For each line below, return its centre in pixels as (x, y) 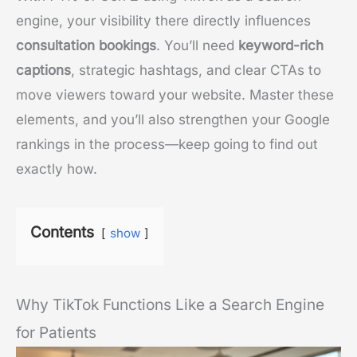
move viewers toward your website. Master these (175, 95)
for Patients (56, 333)
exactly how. (57, 169)
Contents (62, 233)
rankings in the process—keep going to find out (167, 145)
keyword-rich (281, 46)
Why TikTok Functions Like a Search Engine (170, 305)
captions (43, 71)
